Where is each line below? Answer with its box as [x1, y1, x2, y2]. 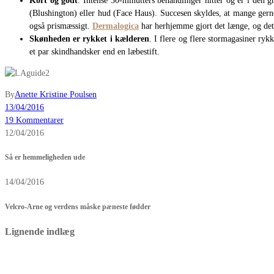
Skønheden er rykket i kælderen [29, 34, 149, 43]
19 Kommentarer [5, 115, 64, 125]
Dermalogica [92, 21, 139, 31]
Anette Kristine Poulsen [15, 89, 97, 99]
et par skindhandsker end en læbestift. [29, 46, 160, 56]
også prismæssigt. [29, 21, 92, 31]
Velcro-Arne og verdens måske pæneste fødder [5, 202, 150, 211]
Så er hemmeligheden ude [5, 154, 85, 162]
